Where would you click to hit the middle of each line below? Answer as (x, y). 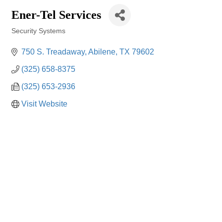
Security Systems (38, 31)
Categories (27, 38)
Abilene (102, 52)
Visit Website (44, 104)
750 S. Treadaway (53, 52)
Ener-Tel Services (56, 15)
